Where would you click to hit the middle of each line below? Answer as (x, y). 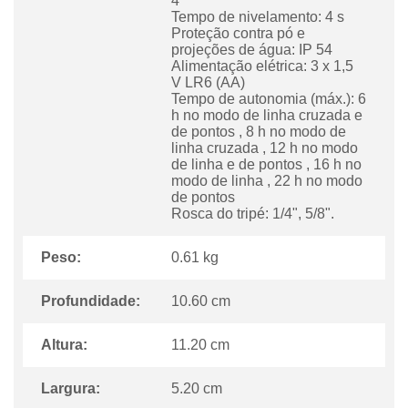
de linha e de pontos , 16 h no (267, 165)
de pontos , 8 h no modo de (259, 132)
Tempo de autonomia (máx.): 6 (269, 99)
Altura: (64, 345)
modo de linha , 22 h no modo (267, 181)
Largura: (71, 389)
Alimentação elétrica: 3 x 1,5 (263, 66)
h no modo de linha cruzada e (267, 116)
